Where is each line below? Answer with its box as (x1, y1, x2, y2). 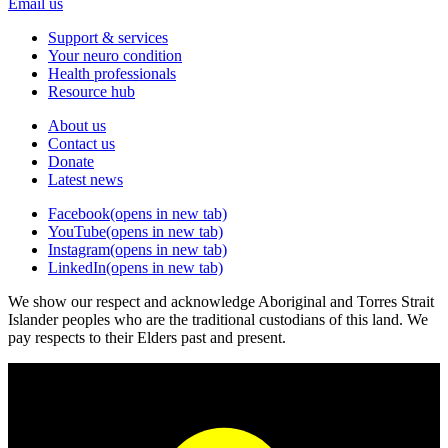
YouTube (48, 222, 106, 240)
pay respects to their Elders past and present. (8, 328, 286, 346)
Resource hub (48, 82, 135, 100)
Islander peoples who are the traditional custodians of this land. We (8, 310, 428, 328)
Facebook (48, 204, 110, 222)
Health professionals (48, 64, 176, 82)
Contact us (48, 134, 115, 152)
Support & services (48, 28, 168, 46)
